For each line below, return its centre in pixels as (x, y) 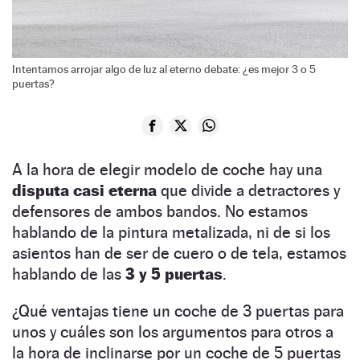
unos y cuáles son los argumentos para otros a (173, 331)
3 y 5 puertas (174, 274)
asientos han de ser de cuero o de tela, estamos (179, 253)
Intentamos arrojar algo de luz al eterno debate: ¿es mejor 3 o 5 (164, 69)
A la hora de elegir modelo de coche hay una (167, 169)
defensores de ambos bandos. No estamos (160, 211)
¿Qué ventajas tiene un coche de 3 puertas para (178, 311)
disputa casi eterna (84, 190)
